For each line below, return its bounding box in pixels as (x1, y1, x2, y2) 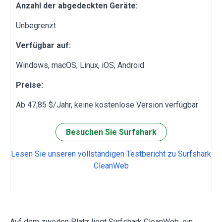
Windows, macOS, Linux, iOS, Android (16, 60, 144, 70)
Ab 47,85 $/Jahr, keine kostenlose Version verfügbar (16, 100, 198, 110)
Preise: (16, 80, 43, 90)
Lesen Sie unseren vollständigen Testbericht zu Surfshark (11, 149, 211, 159)
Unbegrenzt (16, 20, 56, 30)
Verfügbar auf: (16, 40, 71, 50)
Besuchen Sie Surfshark (65, 127, 157, 137)
